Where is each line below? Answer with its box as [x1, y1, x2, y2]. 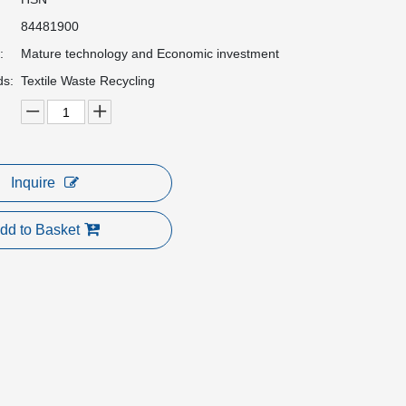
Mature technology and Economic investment [21, 46, 279, 61]
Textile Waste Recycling [21, 73, 155, 88]
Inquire [10, 175, 55, 190]
